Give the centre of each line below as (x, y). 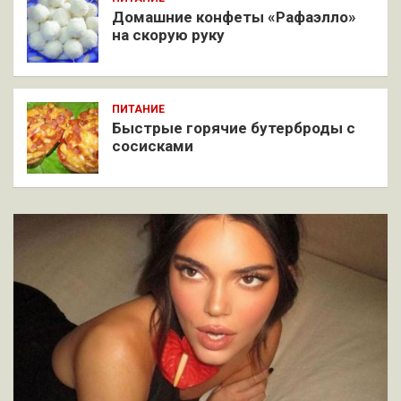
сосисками (153, 145)
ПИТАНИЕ (138, 109)
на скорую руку (168, 34)
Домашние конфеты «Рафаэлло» (234, 17)
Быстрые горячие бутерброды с (234, 128)
